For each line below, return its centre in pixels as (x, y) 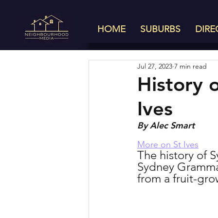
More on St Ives (168, 145)
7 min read (191, 66)
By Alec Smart (166, 125)
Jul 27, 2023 (155, 66)
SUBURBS (160, 29)
